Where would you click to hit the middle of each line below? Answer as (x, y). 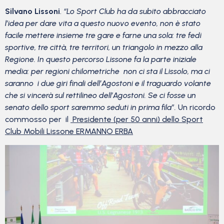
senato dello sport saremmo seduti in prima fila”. (91, 107)
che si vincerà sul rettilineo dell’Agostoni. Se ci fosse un (100, 95)
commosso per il (38, 119)
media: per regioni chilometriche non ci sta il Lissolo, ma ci (107, 71)
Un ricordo (197, 107)
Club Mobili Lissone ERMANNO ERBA (69, 131)
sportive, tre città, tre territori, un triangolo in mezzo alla (104, 47)
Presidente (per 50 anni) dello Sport (137, 119)
